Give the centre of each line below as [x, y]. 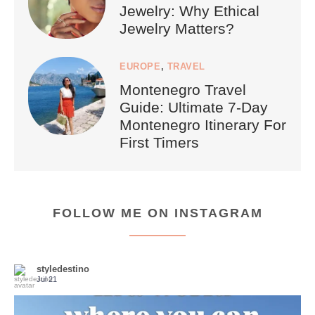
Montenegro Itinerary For [203, 125]
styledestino [63, 269]
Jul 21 [47, 279]
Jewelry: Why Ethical [190, 11]
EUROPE [140, 67]
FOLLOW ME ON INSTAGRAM [157, 213]
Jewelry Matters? [177, 29]
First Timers [160, 143]
